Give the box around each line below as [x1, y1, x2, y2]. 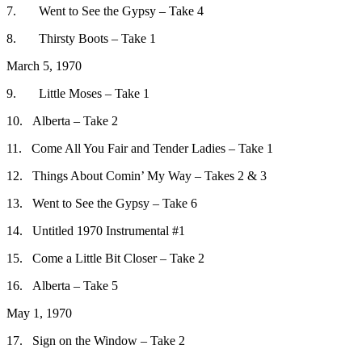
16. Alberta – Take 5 [6, 278, 118, 293]
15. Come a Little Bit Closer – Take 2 [6, 250, 204, 265]
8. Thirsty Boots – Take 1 [6, 31, 156, 45]
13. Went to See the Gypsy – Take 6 [6, 196, 197, 210]
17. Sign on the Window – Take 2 [6, 333, 185, 347]
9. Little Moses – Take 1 [6, 86, 149, 100]
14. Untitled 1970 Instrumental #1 [6, 223, 185, 238]
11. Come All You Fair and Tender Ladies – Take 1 [6, 141, 273, 155]
